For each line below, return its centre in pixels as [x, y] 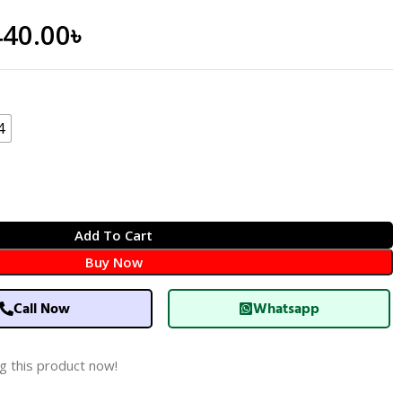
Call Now [42, 309]
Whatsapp [286, 309]
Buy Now [114, 262]
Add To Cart [114, 235]
